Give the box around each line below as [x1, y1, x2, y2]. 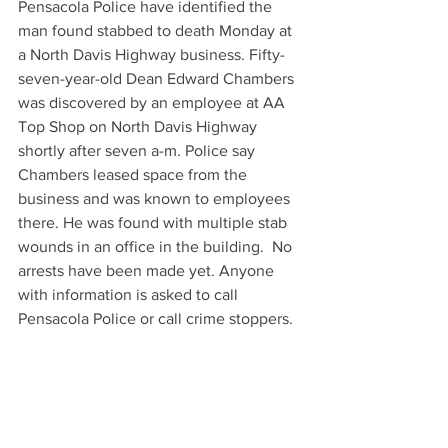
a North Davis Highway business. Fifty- [18, 46, 285, 63]
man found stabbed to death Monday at [18, 22, 296, 39]
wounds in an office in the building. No [18, 238, 296, 255]
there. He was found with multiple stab [18, 214, 291, 231]
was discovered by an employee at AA [18, 94, 289, 111]
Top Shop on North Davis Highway [18, 118, 261, 135]
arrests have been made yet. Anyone [18, 262, 278, 279]
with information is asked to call [18, 286, 242, 303]
